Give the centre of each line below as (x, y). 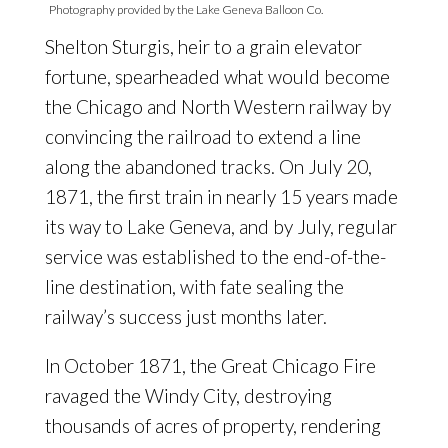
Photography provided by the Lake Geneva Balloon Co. (185, 10)
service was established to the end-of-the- (215, 257)
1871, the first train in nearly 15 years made (221, 197)
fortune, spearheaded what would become (217, 77)
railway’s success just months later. (185, 317)
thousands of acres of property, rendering (212, 426)
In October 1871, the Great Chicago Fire (210, 366)
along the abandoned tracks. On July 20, (208, 167)
